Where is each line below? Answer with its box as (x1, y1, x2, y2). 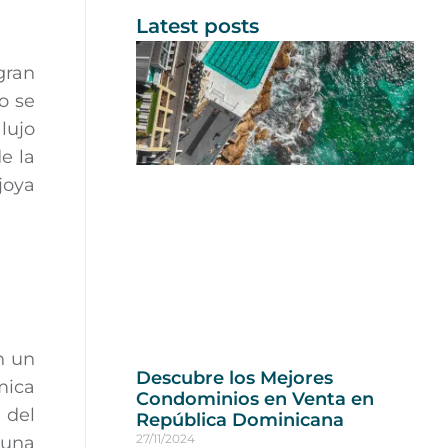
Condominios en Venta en (135, 388, 374, 411)
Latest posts (135, 14, 259, 39)
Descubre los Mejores (135, 367, 333, 390)
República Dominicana (135, 409, 344, 432)
